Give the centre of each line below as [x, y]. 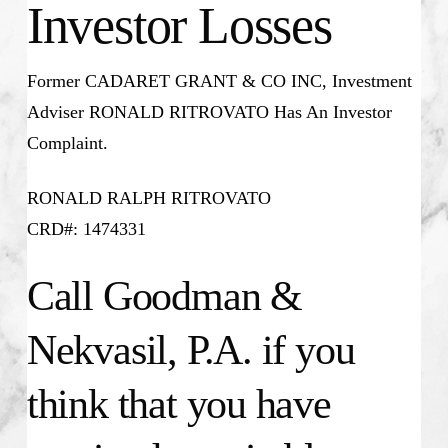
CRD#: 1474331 [86, 229]
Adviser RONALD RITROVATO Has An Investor [209, 112]
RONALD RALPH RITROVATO [148, 198]
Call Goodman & [164, 296]
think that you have [178, 404]
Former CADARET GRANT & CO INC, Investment [219, 81]
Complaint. [67, 143]
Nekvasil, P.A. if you [190, 350]
